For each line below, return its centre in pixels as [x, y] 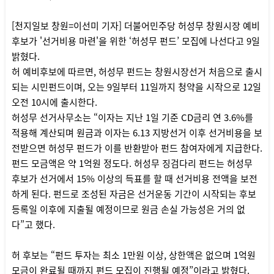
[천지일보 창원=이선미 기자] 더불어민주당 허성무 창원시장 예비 [135, 25]
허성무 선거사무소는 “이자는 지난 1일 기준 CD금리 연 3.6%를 [132, 117]
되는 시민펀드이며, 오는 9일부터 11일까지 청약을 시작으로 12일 [136, 87]
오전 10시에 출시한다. [54, 102]
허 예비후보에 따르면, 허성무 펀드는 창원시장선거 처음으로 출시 [137, 71]
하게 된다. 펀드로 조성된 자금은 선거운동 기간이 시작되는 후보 [134, 194]
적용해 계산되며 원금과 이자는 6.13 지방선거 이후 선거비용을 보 [137, 132]
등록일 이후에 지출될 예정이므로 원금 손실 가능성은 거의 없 [128, 209]
